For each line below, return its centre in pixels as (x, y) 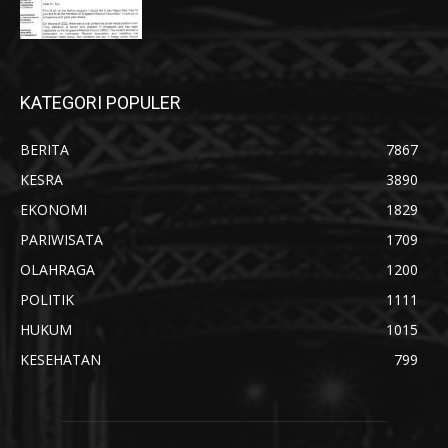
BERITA (44, 150)
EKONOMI (53, 210)
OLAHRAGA (57, 270)
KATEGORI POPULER (100, 103)
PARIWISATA (61, 240)
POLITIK (47, 300)
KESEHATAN (60, 360)
